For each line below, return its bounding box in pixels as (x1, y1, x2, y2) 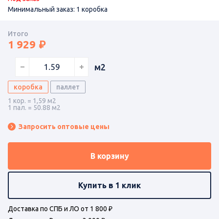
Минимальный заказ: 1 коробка (8, 5, 108, 13)
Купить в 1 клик (78, 180, 141, 190)
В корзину (90, 151, 129, 160)
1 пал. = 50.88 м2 (8, 103, 61, 111)
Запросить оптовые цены (19, 122, 109, 131)
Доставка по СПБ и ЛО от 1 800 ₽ (8, 204, 112, 213)
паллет (56, 83, 80, 91)
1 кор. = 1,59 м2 (8, 96, 56, 105)
